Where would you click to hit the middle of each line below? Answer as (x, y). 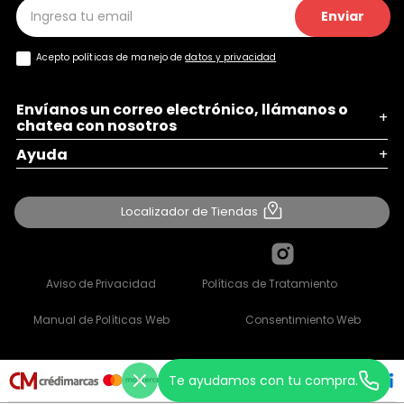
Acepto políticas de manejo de (111, 58)
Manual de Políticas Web (101, 319)
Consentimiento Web (303, 319)
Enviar (343, 17)
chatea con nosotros (96, 126)
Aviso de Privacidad (101, 283)
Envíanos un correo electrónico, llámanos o (182, 110)
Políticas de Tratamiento (270, 283)
